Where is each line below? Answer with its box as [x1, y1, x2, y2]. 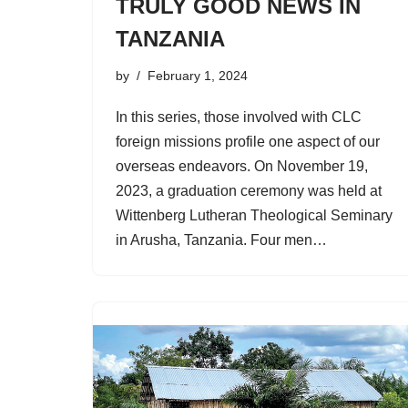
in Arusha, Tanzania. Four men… [116, 231, 331, 248]
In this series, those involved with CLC [116, 108, 362, 125]
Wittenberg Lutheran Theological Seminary [116, 207, 393, 223]
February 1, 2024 [148, 67, 248, 83]
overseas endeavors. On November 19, [116, 158, 368, 174]
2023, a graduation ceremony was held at [116, 182, 382, 199]
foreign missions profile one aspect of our [116, 133, 380, 149]
